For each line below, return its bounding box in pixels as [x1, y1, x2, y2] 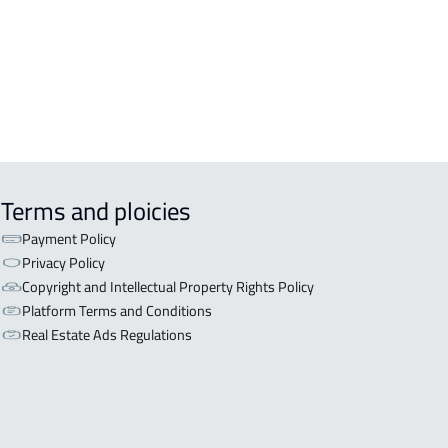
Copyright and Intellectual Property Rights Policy [21, 272, 314, 300]
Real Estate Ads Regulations [21, 320, 192, 348]
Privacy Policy [21, 248, 105, 276]
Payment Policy [21, 224, 116, 252]
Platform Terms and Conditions [21, 296, 212, 324]
